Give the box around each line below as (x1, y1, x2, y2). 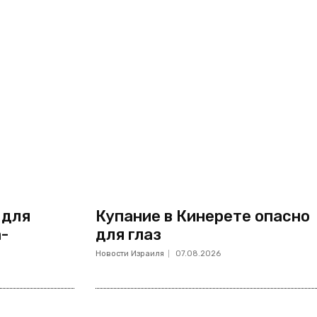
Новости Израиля (95, 249, 164, 259)
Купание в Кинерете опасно (95, 207, 310, 226)
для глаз (95, 225, 161, 245)
